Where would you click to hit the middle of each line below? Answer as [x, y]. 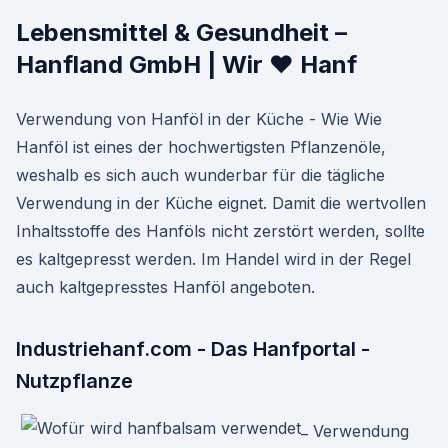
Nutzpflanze [74, 381]
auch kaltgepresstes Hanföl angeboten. [165, 287]
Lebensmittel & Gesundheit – [181, 32]
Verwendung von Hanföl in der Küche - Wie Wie [199, 119]
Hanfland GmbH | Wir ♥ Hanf [186, 64]
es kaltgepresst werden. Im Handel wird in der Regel [213, 259]
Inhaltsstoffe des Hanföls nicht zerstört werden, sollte [220, 231]
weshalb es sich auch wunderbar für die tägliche [200, 175]
